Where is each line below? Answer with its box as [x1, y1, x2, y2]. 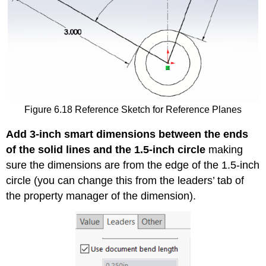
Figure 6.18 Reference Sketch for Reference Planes [24, 104, 242, 115]
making [205, 143, 243, 156]
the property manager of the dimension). [6, 189, 197, 202]
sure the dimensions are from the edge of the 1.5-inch [6, 159, 260, 171]
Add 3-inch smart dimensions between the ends [6, 128, 249, 140]
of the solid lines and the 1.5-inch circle [6, 143, 206, 156]
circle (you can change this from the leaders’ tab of [6, 174, 245, 186]
